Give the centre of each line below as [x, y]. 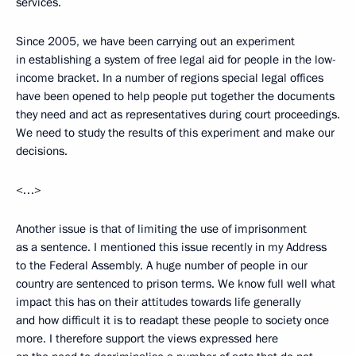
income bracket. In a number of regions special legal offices [170, 78]
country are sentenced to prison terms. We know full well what [176, 284]
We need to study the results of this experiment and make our [175, 133]
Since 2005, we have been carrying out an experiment [155, 41]
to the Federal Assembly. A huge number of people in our [162, 265]
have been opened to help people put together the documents [175, 96]
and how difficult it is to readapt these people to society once [172, 320]
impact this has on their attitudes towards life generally [158, 302]
